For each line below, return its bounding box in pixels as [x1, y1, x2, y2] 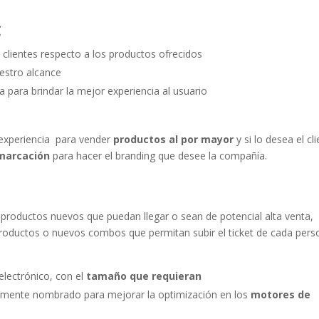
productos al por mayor [113, 132, 237, 146]
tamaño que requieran [86, 268, 202, 283]
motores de [251, 287, 311, 301]
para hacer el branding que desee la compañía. [52, 148, 267, 162]
